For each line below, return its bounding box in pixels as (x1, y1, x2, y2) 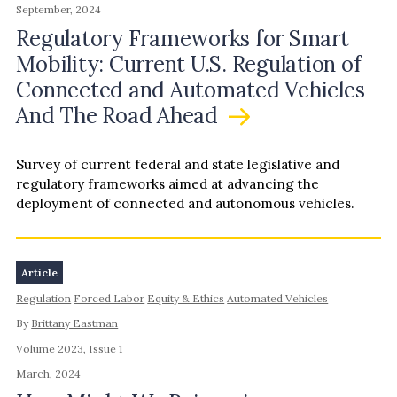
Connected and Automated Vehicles (16, 75, 365, 104)
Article (21, 265, 58, 279)
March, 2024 (16, 367, 82, 381)
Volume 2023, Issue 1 (16, 341, 123, 355)
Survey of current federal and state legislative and (16, 156, 340, 174)
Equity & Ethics (147, 291, 225, 305)
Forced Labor (74, 291, 145, 305)
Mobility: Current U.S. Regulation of (16, 50, 362, 78)
